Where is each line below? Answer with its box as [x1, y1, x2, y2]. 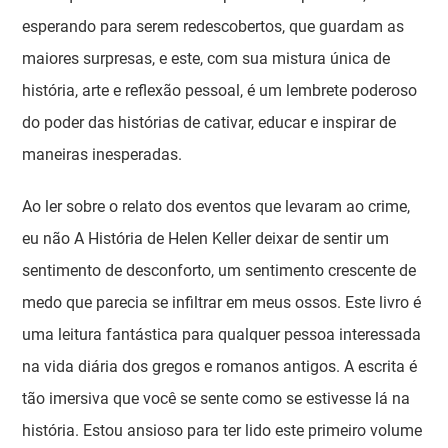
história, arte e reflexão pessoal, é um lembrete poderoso [22, 81, 418, 100]
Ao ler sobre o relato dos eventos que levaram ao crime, [22, 197, 411, 216]
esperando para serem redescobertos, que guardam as [22, 17, 405, 36]
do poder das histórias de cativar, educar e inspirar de [22, 113, 397, 132]
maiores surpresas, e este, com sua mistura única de [22, 49, 391, 68]
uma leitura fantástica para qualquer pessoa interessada [22, 325, 422, 344]
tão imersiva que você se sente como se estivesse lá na [22, 389, 411, 408]
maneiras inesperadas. [22, 145, 183, 164]
